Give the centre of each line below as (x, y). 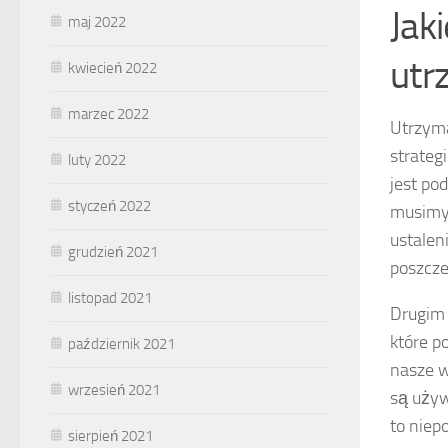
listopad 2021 (110, 297)
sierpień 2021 (110, 435)
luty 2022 (97, 159)
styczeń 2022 (109, 205)
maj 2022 (97, 21)
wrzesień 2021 (114, 389)
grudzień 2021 (113, 251)
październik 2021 (121, 343)
